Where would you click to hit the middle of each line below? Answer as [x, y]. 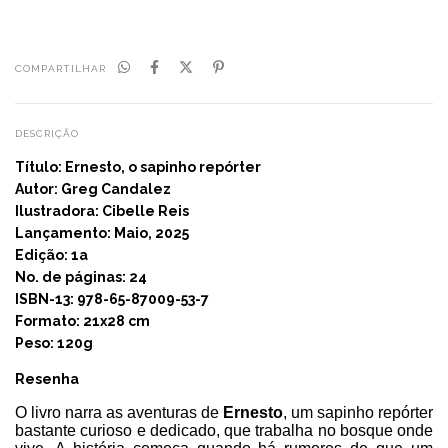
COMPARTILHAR [60, 68]
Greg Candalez [116, 188]
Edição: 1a [51, 254]
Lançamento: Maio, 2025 [102, 232]
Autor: [38, 188]
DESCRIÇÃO [47, 133]
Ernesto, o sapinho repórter [163, 166]
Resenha [47, 378]
